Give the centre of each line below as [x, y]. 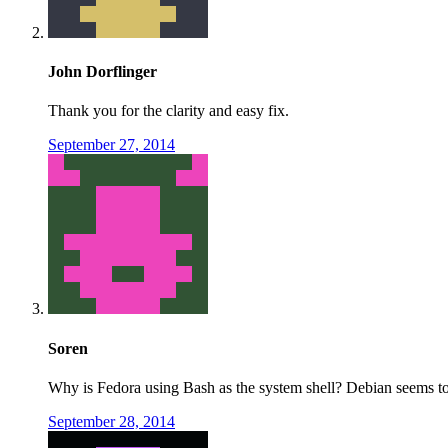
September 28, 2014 [111, 421]
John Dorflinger [102, 72]
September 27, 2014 [111, 145]
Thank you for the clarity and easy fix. [168, 111]
